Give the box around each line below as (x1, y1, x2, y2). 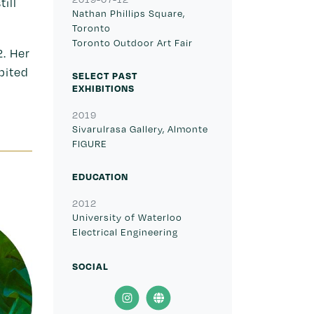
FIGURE (72, 136, 107, 150)
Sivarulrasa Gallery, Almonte (72, 121, 208, 135)
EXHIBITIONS (72, 81, 135, 94)
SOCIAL (72, 259, 109, 272)
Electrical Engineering (72, 224, 178, 238)
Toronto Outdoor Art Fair (72, 35, 193, 49)
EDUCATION (72, 170, 128, 182)
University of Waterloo (72, 210, 182, 224)
